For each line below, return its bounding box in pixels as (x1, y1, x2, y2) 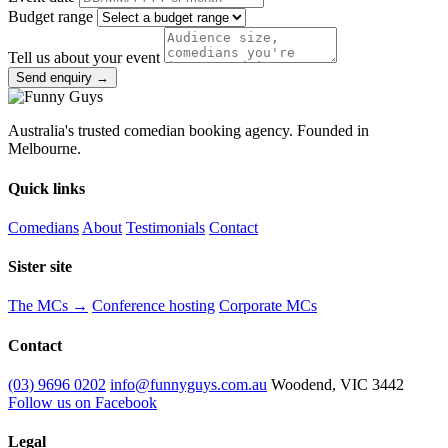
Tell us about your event (8, 49, 160, 67)
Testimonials (126, 218, 205, 236)
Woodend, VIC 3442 (271, 375, 404, 393)
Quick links (8, 179, 85, 197)
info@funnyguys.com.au (110, 375, 267, 393)
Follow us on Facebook (8, 393, 157, 411)
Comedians (8, 218, 79, 236)
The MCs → (8, 297, 88, 315)
